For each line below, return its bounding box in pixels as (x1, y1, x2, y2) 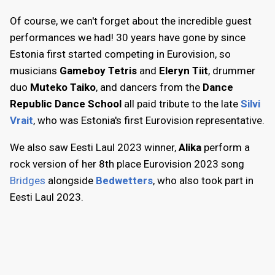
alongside (45, 174, 96, 187)
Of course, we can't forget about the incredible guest (10, 14, 252, 27)
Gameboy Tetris (60, 64, 137, 77)
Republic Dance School (10, 97, 122, 110)
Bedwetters (96, 174, 153, 187)
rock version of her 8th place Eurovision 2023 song (10, 157, 244, 170)
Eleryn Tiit (159, 64, 208, 77)
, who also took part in (153, 174, 254, 187)
